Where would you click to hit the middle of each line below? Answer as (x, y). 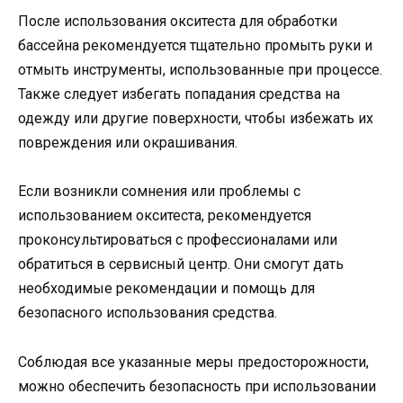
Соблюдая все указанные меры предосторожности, (193, 362)
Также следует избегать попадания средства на (179, 94)
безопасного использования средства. (148, 313)
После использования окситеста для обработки (178, 22)
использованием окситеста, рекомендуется (165, 216)
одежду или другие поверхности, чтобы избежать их (196, 119)
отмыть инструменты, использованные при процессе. (200, 70)
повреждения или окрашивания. (128, 143)
